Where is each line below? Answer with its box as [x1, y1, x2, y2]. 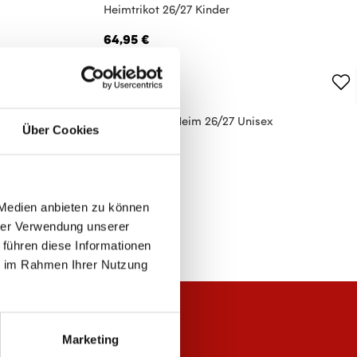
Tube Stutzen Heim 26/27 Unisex [104, 113, 273, 128]
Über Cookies [22, 123, 100, 137]
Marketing [62, 332, 119, 347]
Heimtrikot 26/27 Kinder [104, 2, 229, 17]
